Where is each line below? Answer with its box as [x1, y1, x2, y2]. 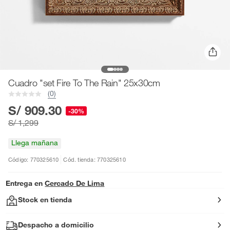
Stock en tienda [18, 195, 72, 204]
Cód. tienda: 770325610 [63, 156, 126, 163]
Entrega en [6, 179, 43, 188]
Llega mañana [11, 138, 58, 147]
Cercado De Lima [45, 179, 105, 188]
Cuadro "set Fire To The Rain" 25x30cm [8, 77, 160, 88]
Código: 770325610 [8, 156, 59, 163]
